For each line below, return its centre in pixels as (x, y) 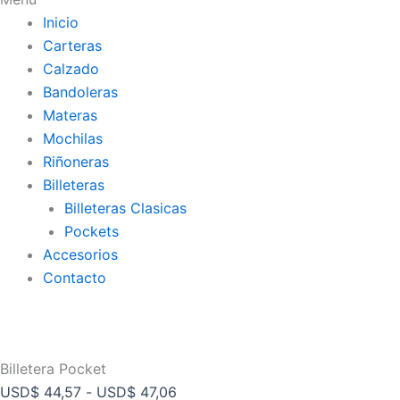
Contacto (75, 278)
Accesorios (80, 254)
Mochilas (73, 138)
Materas (70, 115)
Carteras (72, 46)
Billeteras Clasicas (125, 208)
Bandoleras (80, 92)
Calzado (71, 69)
